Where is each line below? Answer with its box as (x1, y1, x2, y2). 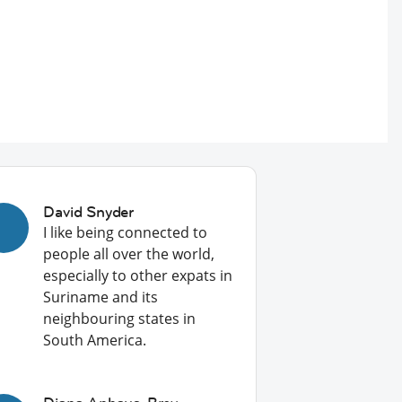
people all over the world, (43, 244, 215, 264)
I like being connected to (43, 223, 208, 242)
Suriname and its (43, 287, 159, 307)
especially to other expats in (43, 266, 233, 285)
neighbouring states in (43, 309, 197, 328)
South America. (43, 330, 147, 350)
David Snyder (43, 202, 134, 222)
